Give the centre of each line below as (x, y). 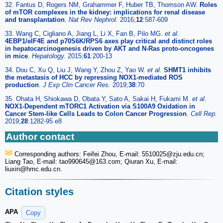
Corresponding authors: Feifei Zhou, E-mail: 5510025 (89, 154)
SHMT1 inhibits (187, 70)
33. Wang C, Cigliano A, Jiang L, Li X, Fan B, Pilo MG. (85, 33)
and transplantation (35, 19)
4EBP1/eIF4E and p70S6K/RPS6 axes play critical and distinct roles (109, 41)
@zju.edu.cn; (185, 154)
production (22, 85)
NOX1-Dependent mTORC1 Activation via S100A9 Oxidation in (100, 106)
